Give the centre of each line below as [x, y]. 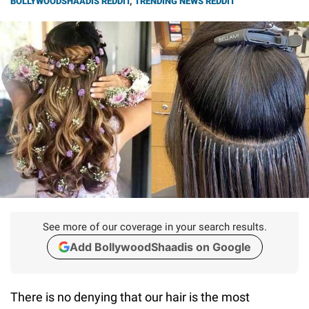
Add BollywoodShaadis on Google [160, 247]
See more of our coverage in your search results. [154, 227]
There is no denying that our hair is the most [130, 297]
